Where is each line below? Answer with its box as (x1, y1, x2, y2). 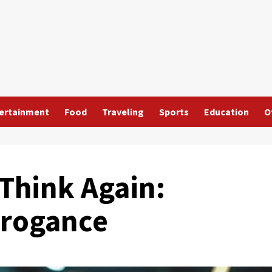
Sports (159, 106, 189, 118)
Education (204, 106, 249, 118)
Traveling (102, 106, 144, 118)
